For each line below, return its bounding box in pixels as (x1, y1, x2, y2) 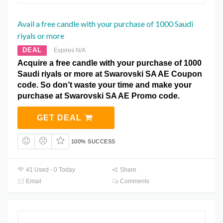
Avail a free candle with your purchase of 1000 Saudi (17, 19, 193, 29)
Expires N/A (54, 47, 86, 54)
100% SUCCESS (71, 138, 115, 145)
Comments (118, 178, 150, 185)
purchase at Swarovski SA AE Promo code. (17, 92, 180, 101)
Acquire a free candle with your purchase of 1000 (17, 59, 202, 68)
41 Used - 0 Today (24, 166, 76, 174)
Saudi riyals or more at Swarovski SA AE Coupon (17, 70, 202, 79)
